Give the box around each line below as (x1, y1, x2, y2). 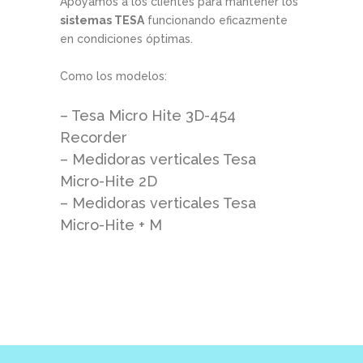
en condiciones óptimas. (60, 32, 193, 46)
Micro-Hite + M (60, 216, 166, 234)
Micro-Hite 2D (60, 173, 157, 190)
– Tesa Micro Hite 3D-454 (60, 107, 236, 125)
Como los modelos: (60, 70, 167, 83)
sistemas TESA (60, 14, 144, 28)
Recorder (60, 129, 127, 147)
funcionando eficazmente (144, 14, 288, 28)
